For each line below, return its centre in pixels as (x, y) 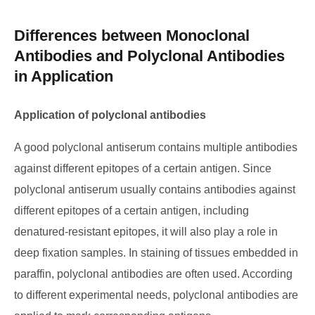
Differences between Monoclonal (132, 36)
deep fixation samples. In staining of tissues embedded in (156, 253)
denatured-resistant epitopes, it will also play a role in (146, 232)
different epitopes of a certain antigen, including (131, 211)
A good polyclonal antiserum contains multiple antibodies (156, 147)
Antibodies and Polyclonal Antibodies (149, 56)
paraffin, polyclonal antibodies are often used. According (153, 274)
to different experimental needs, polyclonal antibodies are (156, 295)
